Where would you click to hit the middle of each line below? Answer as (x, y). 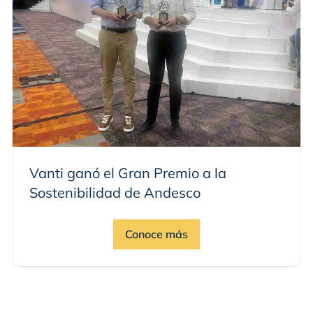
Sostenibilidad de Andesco (115, 192)
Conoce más (156, 234)
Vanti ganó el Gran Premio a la (128, 173)
